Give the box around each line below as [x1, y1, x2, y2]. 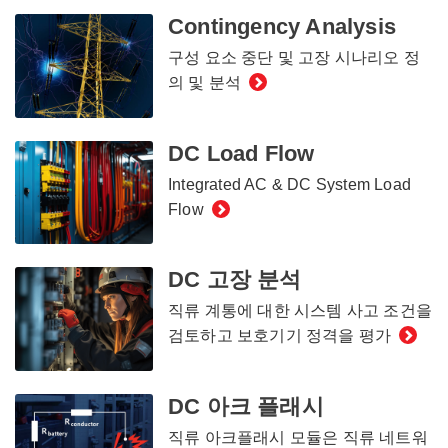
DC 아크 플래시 [167, 393, 324, 419]
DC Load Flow [167, 140, 315, 166]
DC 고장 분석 [167, 267, 302, 293]
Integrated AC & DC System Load [167, 175, 411, 193]
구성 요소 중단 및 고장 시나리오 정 [167, 49, 420, 67]
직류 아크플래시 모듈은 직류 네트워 [167, 428, 428, 446]
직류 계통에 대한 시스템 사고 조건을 [167, 302, 432, 320]
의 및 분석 [167, 74, 242, 92]
